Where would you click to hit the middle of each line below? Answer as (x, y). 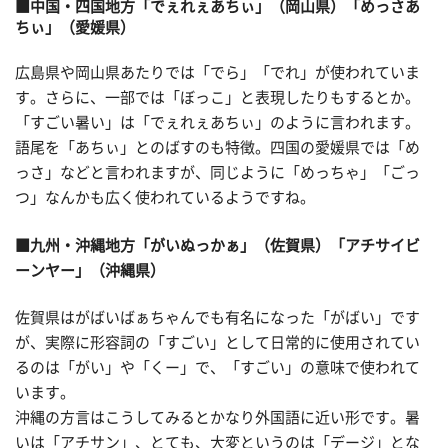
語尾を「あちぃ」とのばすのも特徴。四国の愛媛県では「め (217, 147)
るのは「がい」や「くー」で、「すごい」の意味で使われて (217, 367)
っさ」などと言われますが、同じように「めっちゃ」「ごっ (217, 172)
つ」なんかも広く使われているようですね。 (165, 197)
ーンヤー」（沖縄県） (90, 270)
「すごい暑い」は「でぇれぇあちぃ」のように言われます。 (217, 122)
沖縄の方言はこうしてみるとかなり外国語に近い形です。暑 (217, 417)
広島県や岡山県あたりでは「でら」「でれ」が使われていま (217, 72)
